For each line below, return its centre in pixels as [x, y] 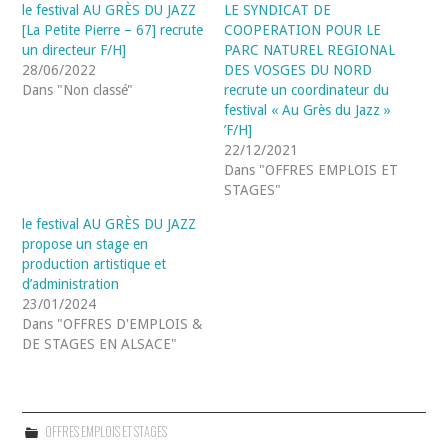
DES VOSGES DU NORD [298, 70]
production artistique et [94, 264]
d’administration [71, 284]
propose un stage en [85, 244]
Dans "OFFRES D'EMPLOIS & [112, 324]
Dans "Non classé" [78, 90]
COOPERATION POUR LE [302, 30]
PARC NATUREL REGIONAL [309, 50]
